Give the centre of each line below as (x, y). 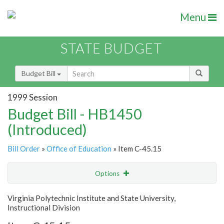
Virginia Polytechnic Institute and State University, (91, 198)
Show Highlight (81, 194)
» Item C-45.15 (136, 149)
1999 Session (32, 97)
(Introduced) (47, 129)
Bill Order (24, 149)
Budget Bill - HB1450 (75, 114)
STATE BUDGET (111, 48)
